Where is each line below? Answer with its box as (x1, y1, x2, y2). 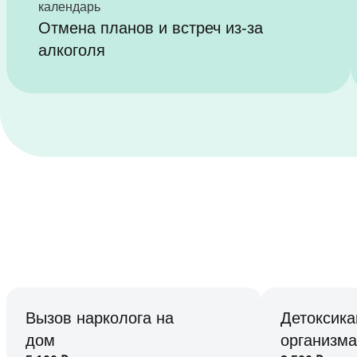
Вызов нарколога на (25, 309, 174, 327)
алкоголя (38, 41, 105, 59)
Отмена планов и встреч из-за (38, 19, 263, 37)
